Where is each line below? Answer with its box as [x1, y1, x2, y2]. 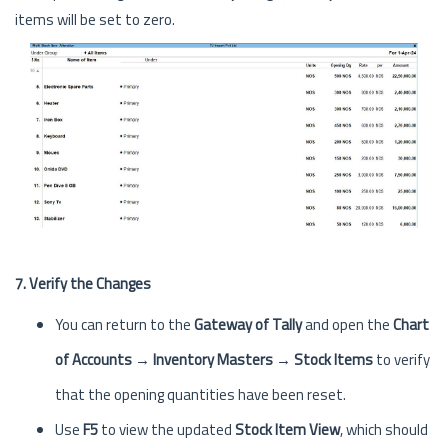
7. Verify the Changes [15, 271, 151, 295]
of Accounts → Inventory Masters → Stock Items [55, 347, 373, 371]
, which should [340, 417, 428, 441]
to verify [373, 347, 430, 371]
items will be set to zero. [15, 7, 175, 31]
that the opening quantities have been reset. [55, 382, 346, 406]
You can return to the [55, 312, 194, 336]
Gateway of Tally [194, 312, 302, 336]
